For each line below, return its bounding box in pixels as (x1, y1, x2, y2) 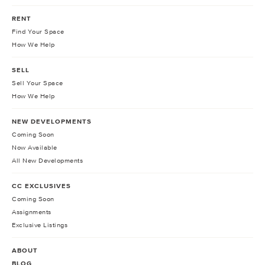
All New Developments (12, 157, 83, 164)
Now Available (12, 144, 57, 151)
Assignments (12, 208, 51, 216)
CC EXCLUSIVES (12, 182, 71, 190)
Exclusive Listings (12, 221, 67, 229)
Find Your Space (12, 28, 64, 35)
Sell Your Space (12, 79, 63, 87)
